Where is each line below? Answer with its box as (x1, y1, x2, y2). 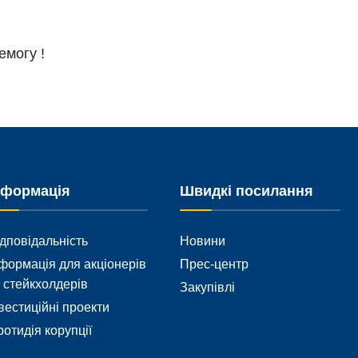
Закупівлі (179, 280, 235, 294)
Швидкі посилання (179, 183, 313, 199)
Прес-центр (179, 257, 249, 271)
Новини (179, 233, 225, 248)
